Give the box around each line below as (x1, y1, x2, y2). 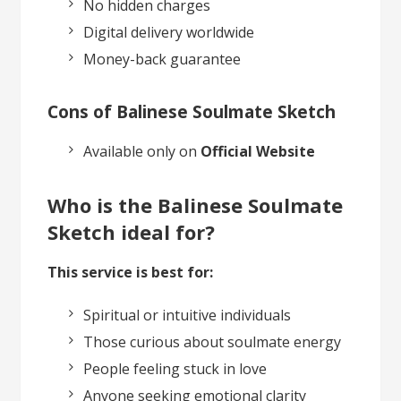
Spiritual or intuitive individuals (83, 304, 292, 325)
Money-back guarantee (83, 48, 242, 69)
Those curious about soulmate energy (83, 331, 342, 352)
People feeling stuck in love (83, 358, 268, 379)
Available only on (83, 141, 201, 161)
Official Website (200, 141, 316, 161)
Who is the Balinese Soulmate (47, 191, 344, 218)
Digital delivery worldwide (83, 21, 255, 42)
